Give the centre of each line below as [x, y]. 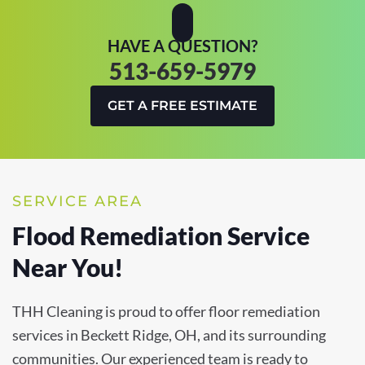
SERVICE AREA [77, 202]
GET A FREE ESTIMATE [182, 106]
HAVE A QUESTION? [182, 46]
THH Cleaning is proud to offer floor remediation [166, 312]
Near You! [68, 268]
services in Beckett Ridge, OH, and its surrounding [169, 335]
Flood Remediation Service [161, 236]
